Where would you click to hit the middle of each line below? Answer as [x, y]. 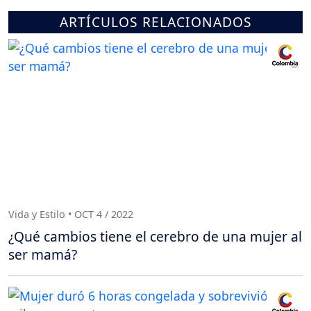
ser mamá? [43, 254]
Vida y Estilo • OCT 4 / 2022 [71, 215]
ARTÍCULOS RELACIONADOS [155, 22]
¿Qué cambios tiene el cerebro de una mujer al [155, 236]
